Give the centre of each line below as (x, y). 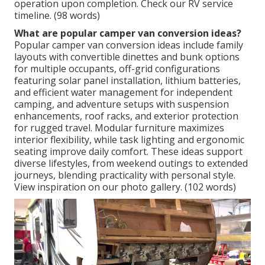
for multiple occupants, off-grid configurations (117, 69)
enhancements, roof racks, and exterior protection (126, 116)
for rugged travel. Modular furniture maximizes (119, 128)
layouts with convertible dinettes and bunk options (127, 57)
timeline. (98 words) (57, 16)
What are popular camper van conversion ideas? (128, 33)
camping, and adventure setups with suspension (122, 104)
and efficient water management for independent (123, 93)
